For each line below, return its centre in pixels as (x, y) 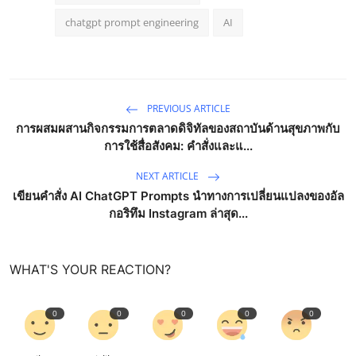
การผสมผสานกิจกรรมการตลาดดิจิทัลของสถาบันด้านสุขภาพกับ (178, 128)
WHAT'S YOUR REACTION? (90, 269)
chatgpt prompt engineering (132, 22)
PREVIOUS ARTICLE (188, 109)
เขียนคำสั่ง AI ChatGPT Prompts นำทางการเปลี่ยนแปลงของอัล (178, 195)
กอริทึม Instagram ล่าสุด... (178, 213)
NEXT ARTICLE (168, 176)
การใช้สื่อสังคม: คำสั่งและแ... (178, 145)
